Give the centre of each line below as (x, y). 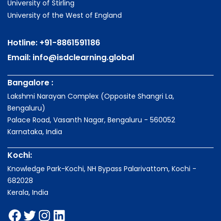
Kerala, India (28, 193)
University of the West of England (65, 16)
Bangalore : (30, 83)
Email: (20, 58)
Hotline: (23, 43)
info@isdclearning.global (83, 58)
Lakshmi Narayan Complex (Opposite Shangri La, (91, 96)
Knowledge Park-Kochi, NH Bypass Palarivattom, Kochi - (102, 169)
